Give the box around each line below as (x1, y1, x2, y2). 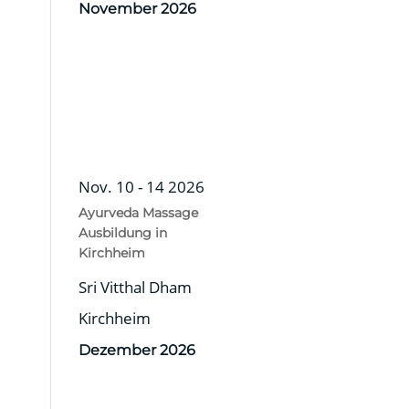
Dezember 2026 (78, 341, 195, 359)
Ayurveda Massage (78, 204, 198, 221)
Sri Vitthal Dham (78, 276, 192, 298)
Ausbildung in (78, 224, 167, 241)
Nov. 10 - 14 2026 (78, 175, 204, 197)
